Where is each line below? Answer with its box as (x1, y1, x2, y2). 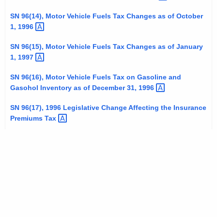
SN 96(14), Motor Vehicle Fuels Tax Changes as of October (10, 12, 203, 20)
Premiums (10, 114, 45, 123)
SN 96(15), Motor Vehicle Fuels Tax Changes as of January (10, 43, 203, 51)
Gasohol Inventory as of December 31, (10, 84, 139, 92)
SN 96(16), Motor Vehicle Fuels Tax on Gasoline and (10, 73, 181, 81)
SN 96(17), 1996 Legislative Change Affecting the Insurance (10, 104, 206, 112)
